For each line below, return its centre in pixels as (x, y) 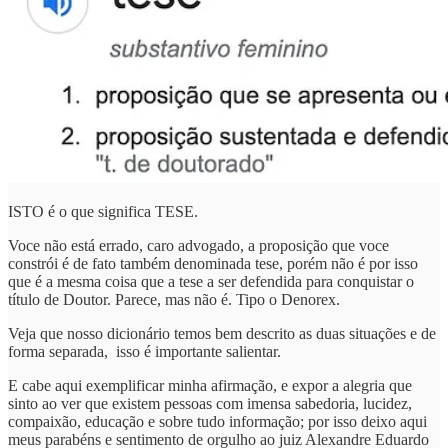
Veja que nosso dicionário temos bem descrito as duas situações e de (222, 333)
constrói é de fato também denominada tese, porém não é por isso (213, 263)
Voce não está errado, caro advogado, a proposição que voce (198, 245)
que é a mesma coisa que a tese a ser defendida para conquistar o (211, 281)
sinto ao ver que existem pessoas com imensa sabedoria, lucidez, (210, 403)
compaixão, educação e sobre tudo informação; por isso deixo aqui (217, 421)
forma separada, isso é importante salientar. (144, 351)
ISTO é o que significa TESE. (103, 211)
